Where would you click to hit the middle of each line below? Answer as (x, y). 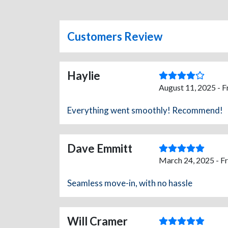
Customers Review (115, 37)
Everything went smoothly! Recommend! (145, 110)
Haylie (84, 76)
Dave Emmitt (100, 149)
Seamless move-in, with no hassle (130, 183)
